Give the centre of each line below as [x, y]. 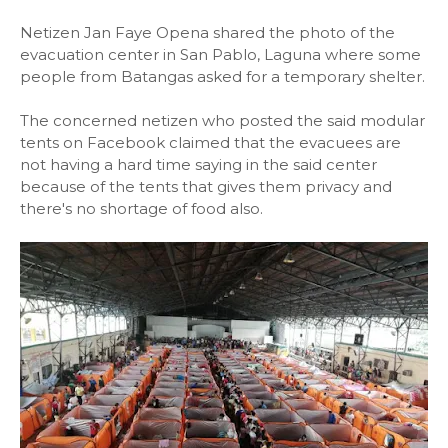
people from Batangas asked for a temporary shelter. [222, 76]
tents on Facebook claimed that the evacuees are [210, 142]
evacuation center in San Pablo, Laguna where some [220, 54]
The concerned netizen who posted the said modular [222, 120]
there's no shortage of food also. [141, 208]
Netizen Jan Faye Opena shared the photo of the [207, 32]
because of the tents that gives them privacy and [206, 186]
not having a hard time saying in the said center [198, 164]
